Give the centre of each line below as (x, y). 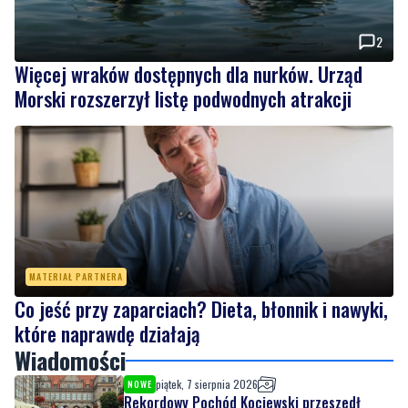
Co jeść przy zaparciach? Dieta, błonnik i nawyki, (201, 309)
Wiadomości (70, 361)
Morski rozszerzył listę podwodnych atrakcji (183, 99)
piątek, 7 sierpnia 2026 (207, 384)
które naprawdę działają (107, 334)
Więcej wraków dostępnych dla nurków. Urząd (189, 74)
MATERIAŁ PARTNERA (76, 277)
